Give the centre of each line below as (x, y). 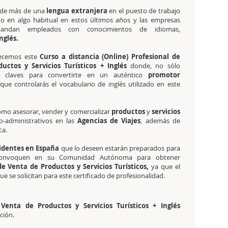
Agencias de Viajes (109, 121)
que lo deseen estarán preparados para (120, 148)
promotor (164, 75)
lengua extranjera (76, 11)
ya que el (165, 166)
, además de (160, 121)
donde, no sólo (153, 66)
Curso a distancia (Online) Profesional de (110, 56)
